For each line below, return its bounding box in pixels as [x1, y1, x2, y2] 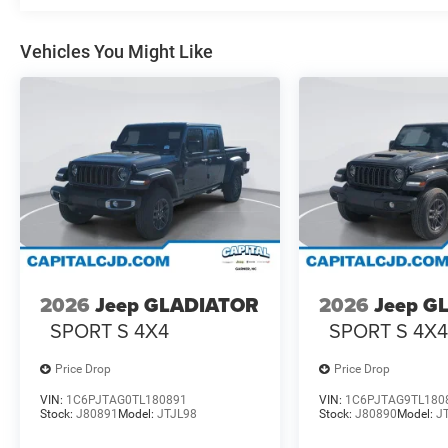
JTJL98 [157, 406, 197, 421]
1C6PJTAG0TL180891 [66, 392, 187, 407]
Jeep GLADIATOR [95, 290, 259, 321]
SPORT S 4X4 [50, 316, 169, 346]
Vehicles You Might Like [20, 41, 213, 63]
